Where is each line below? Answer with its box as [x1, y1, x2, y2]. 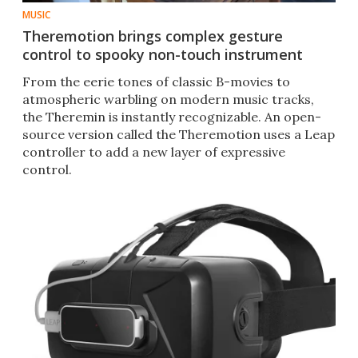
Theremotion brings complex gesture [22, 26, 283, 46]
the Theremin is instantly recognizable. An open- [22, 109, 321, 125]
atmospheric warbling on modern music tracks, [22, 91, 314, 108]
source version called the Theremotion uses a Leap [22, 126, 335, 143]
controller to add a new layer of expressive [22, 144, 285, 161]
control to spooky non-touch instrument [22, 45, 303, 65]
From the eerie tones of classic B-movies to [22, 74, 290, 90]
